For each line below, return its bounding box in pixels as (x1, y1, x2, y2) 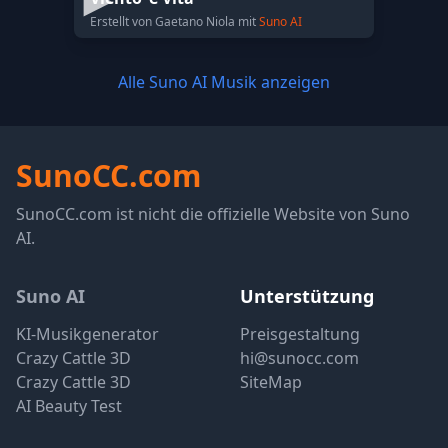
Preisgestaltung (240, 323, 360, 345)
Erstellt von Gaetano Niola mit (90, 13, 259, 30)
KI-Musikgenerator (16, 323, 159, 345)
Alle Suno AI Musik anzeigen (118, 71, 330, 93)
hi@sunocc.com (240, 347, 359, 369)
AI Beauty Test (16, 395, 122, 417)
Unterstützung (240, 284, 374, 308)
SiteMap (240, 371, 302, 393)
